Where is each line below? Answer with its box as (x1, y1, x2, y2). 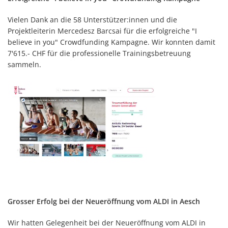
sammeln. (8, 59, 43, 69)
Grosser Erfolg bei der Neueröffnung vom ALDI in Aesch (8, 196, 200, 206)
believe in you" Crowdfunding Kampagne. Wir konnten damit (8, 37, 215, 47)
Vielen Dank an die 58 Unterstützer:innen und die (8, 14, 177, 24)
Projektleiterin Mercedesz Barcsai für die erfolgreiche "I (8, 25, 197, 36)
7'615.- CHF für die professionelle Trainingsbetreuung (8, 48, 191, 58)
